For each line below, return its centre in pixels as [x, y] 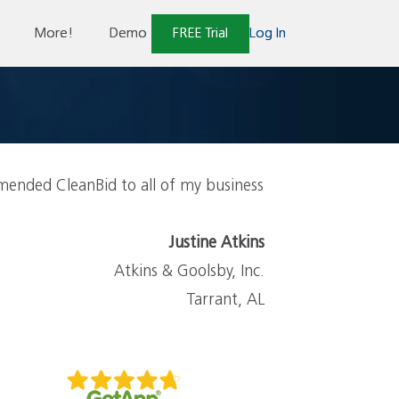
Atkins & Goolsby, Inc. [189, 272]
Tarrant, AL [225, 300]
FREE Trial [200, 33]
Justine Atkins [216, 243]
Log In [268, 33]
